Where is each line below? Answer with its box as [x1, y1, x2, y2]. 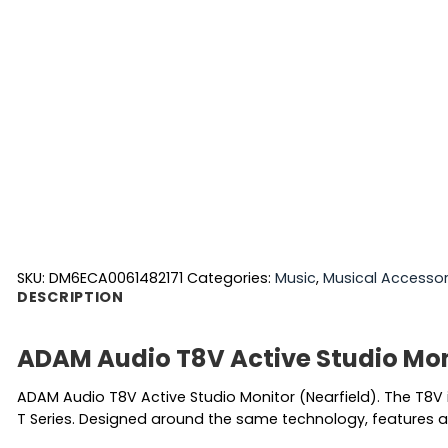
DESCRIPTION [17, 286, 124, 307]
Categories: [187, 267, 275, 288]
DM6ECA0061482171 [49, 267, 183, 288]
